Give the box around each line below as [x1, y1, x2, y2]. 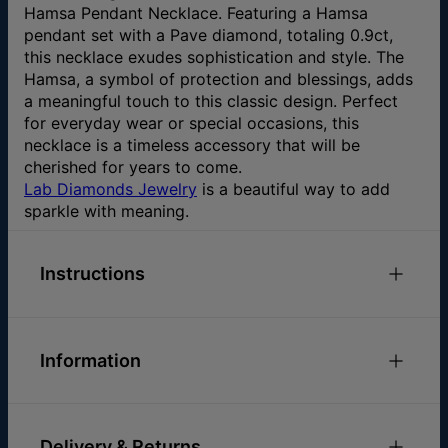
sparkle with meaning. [24, 200, 189, 221]
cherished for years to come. [24, 156, 242, 177]
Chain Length [48, 418, 148, 439]
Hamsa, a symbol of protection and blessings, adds [24, 68, 413, 89]
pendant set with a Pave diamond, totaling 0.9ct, [24, 24, 393, 45]
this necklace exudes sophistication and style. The [24, 46, 404, 67]
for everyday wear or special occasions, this [24, 112, 359, 133]
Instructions [40, 262, 145, 284]
